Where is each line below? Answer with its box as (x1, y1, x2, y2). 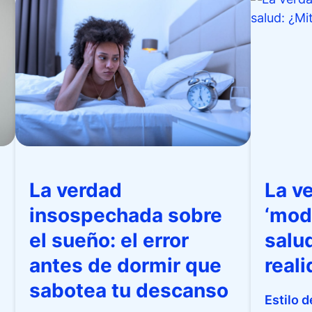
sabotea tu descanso (29, 279, 229, 302)
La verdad (29, 178, 123, 202)
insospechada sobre (29, 203, 223, 227)
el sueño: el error (29, 228, 189, 252)
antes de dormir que (29, 253, 222, 277)
